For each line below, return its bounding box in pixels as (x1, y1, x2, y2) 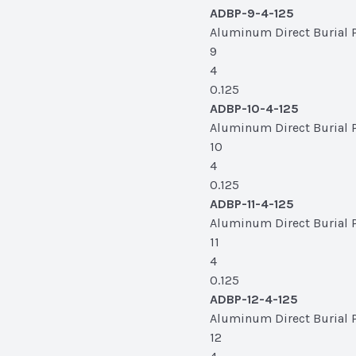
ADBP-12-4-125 (210, 292, 298, 307)
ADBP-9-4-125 (210, 6, 294, 21)
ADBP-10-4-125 (210, 101, 299, 116)
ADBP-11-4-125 (210, 196, 294, 211)
